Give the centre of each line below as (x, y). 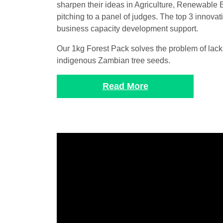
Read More (125, 86)
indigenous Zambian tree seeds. (113, 60)
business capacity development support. (127, 29)
